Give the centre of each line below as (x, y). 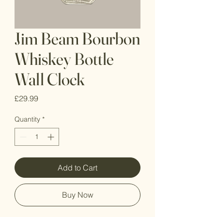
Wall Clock (50, 79)
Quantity (27, 119)
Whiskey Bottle (64, 59)
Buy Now (77, 195)
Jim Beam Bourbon (77, 39)
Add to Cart (77, 168)
